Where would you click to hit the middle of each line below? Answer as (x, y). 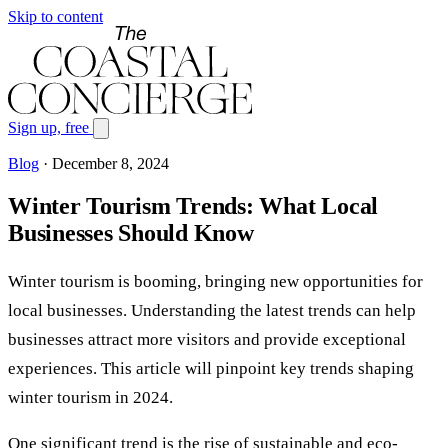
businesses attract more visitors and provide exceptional (207, 339)
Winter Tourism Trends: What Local (193, 205)
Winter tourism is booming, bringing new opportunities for (215, 281)
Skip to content (55, 16)
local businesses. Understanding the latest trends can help (212, 310)
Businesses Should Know (131, 232)
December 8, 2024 (110, 163)
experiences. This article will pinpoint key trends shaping (211, 368)
